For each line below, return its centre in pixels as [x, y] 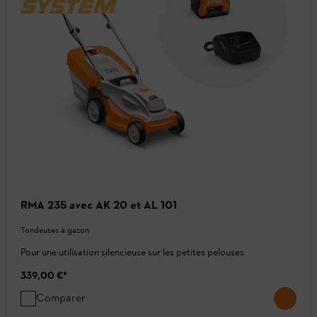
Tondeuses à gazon [55, 230]
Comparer [61, 298]
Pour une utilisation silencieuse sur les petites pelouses [132, 253]
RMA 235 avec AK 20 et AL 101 [99, 205]
